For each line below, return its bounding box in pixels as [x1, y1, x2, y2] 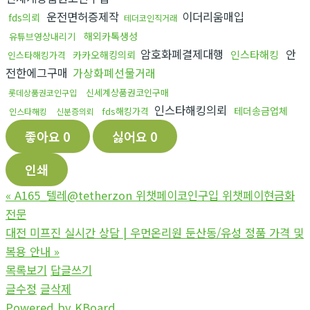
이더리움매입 [179, 8, 244, 25]
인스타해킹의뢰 [151, 101, 230, 118]
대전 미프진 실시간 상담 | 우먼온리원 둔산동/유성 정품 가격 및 [6, 224, 304, 241]
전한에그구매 [6, 64, 71, 81]
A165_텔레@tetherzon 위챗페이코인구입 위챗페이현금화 [15, 186, 295, 203]
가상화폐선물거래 [73, 64, 156, 81]
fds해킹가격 [102, 104, 149, 118]
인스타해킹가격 [8, 48, 66, 62]
